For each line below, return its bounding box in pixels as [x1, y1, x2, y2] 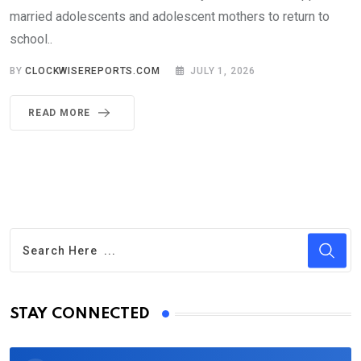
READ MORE [28, 107, 91, 119]
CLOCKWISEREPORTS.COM [25, 65, 160, 77]
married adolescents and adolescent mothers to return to [10, 9, 330, 25]
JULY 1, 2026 [190, 65, 256, 77]
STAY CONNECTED [10, 306, 150, 322]
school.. [10, 31, 52, 48]
